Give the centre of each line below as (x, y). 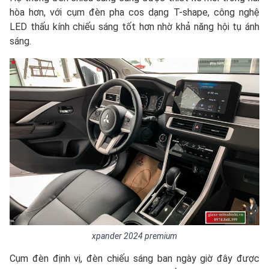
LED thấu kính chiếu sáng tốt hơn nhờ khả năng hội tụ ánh (134, 26)
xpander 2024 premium (134, 236)
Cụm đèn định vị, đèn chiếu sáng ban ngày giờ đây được (134, 258)
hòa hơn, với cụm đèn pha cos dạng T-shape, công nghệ (134, 12)
